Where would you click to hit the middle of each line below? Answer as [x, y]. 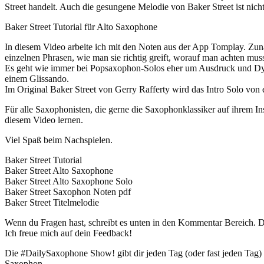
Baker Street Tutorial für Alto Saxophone [81, 27]
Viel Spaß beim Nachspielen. [59, 140]
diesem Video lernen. [44, 120]
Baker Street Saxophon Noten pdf [68, 192]
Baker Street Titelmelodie [52, 202]
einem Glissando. [37, 78]
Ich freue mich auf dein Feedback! [68, 233]
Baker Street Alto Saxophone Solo [69, 181]
